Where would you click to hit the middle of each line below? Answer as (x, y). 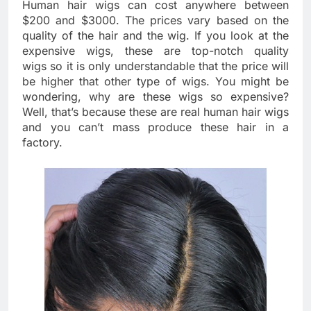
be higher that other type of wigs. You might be (155, 81)
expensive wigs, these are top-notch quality (155, 50)
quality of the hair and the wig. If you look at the (155, 35)
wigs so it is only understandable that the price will (155, 66)
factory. (42, 142)
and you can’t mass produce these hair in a (155, 127)
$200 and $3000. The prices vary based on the (155, 20)
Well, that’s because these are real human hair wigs (155, 111)
